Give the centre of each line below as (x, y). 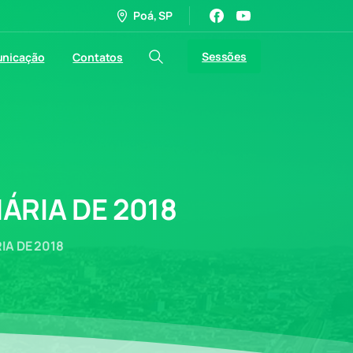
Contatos (98, 57)
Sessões (224, 56)
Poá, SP (153, 15)
